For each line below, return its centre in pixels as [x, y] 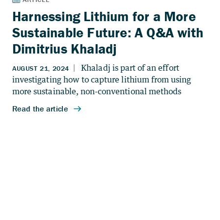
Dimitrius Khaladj [65, 49]
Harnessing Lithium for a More [104, 16]
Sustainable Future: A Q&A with [108, 33]
